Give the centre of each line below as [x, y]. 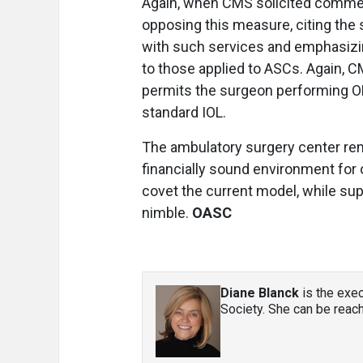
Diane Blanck [260, 293]
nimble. [167, 213]
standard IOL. [184, 113]
